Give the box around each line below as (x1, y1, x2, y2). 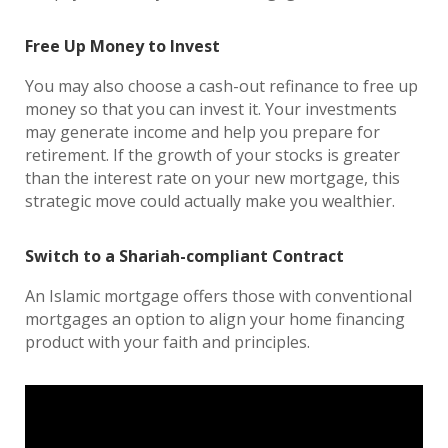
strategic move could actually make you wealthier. (25, 190, 407, 212)
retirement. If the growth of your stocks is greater (25, 144, 400, 166)
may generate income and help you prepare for (25, 121, 380, 143)
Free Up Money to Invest (25, 35, 224, 57)
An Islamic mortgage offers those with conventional (25, 285, 412, 307)
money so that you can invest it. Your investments (25, 98, 397, 120)
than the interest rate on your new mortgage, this (25, 167, 400, 189)
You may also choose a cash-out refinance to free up (25, 75, 418, 97)
